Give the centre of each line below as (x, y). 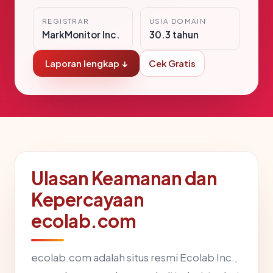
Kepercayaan (88, 200)
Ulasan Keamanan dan (124, 178)
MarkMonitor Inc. (81, 35)
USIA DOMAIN (178, 21)
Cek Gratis (172, 64)
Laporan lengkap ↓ (86, 64)
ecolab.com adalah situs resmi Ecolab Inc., (134, 258)
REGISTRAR (66, 21)
